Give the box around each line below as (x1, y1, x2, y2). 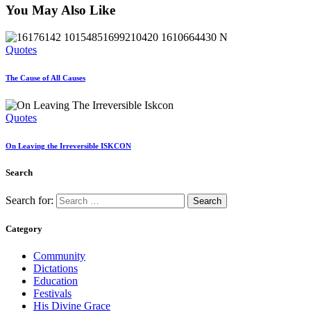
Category (6, 224, 42, 235)
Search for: (6, 194, 53, 207)
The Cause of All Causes (6, 73, 85, 82)
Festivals (33, 287, 72, 300)
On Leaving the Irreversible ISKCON (6, 141, 131, 150)
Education (33, 275, 78, 287)
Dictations (33, 262, 78, 275)
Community (33, 250, 85, 262)
